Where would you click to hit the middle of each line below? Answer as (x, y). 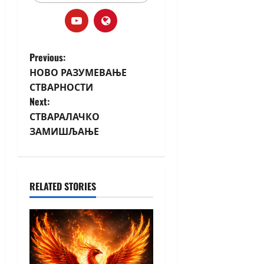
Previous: (47, 57)
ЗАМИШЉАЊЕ (64, 131)
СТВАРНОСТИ (61, 87)
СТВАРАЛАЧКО (65, 116)
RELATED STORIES (63, 187)
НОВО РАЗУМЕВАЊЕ (78, 72)
